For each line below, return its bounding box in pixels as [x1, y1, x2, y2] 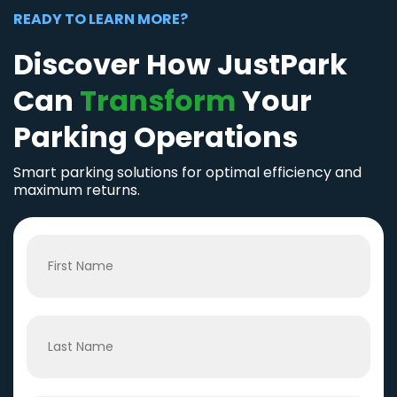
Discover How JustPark [13, 43, 347, 84]
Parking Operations [13, 116, 298, 157]
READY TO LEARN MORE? [13, 8, 188, 29]
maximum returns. [13, 179, 140, 200]
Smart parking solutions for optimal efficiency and [13, 161, 362, 183]
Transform [80, 80, 236, 121]
